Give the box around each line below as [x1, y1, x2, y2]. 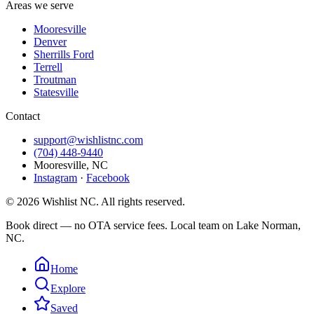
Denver [34, 35, 67, 48]
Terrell [34, 60, 62, 73]
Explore [50, 282, 86, 294]
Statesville [34, 86, 78, 98]
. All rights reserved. [96, 195, 185, 207]
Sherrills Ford [34, 48, 94, 60]
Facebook [86, 171, 130, 184]
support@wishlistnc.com [34, 133, 143, 146]
